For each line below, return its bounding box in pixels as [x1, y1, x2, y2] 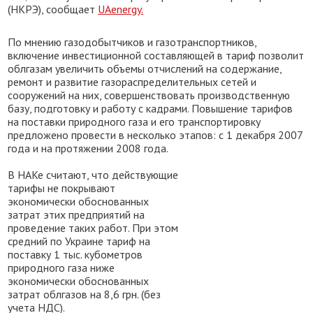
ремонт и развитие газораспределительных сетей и [8, 75, 257, 89]
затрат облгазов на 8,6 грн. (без [8, 287, 161, 301]
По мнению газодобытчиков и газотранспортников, [8, 35, 257, 49]
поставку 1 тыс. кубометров [8, 247, 143, 261]
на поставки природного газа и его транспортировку [8, 115, 261, 129]
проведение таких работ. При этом [8, 221, 179, 235]
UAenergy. [98, 2, 144, 16]
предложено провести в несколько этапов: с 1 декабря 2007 [8, 128, 303, 142]
